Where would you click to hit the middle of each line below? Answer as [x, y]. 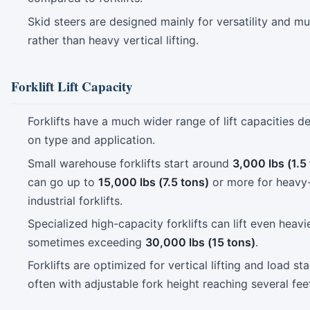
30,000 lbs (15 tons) [200, 242]
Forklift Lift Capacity [72, 86]
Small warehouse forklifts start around [130, 163]
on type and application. [91, 140]
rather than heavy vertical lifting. [113, 40]
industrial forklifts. [75, 200]
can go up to [63, 182]
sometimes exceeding [86, 242]
